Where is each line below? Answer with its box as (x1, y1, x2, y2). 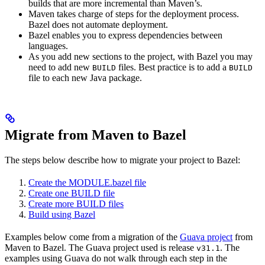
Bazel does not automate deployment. (28, 19, 168, 30)
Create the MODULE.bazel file (28, 177, 146, 188)
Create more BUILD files (28, 198, 124, 209)
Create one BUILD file (28, 188, 115, 198)
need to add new (28, 62, 92, 72)
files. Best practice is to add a (116, 62, 229, 72)
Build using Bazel (28, 209, 95, 219)
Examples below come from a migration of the (5, 231, 180, 242)
